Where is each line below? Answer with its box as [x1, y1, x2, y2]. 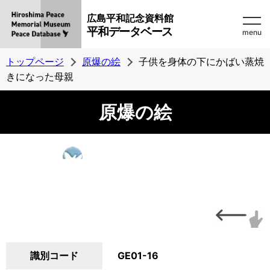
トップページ [6, 55, 64, 67]
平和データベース [87, 25, 172, 39]
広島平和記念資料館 [87, 12, 174, 24]
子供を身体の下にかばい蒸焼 [139, 55, 264, 67]
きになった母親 [6, 71, 74, 83]
